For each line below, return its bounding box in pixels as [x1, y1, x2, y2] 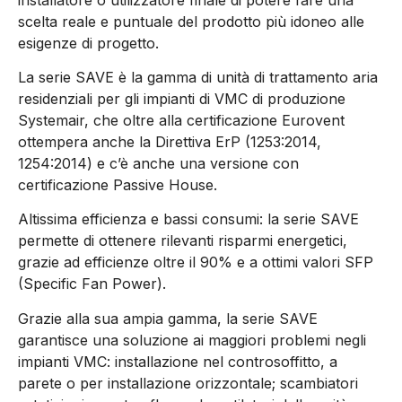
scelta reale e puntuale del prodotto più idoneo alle [18, 12, 364, 31]
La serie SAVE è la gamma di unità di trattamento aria [18, 67, 378, 86]
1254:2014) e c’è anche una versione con [18, 153, 299, 172]
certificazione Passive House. [18, 175, 217, 194]
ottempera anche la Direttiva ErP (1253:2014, [18, 132, 321, 151]
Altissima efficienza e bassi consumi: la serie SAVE [18, 210, 359, 229]
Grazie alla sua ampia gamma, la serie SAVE [18, 309, 318, 328]
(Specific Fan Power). [18, 275, 166, 293]
